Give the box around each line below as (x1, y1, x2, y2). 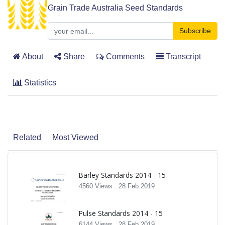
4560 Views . (79, 182, 119, 190)
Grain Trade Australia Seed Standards (48, 4, 183, 13)
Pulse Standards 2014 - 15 (79, 208, 163, 218)
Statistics (22, 78, 56, 87)
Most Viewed (52, 133, 98, 142)
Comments (104, 52, 145, 61)
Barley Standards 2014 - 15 (79, 170, 166, 180)
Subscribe (179, 27, 211, 35)
